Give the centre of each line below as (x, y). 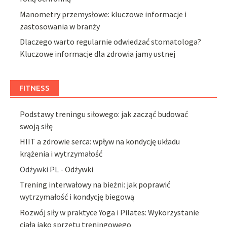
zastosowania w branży (60, 26)
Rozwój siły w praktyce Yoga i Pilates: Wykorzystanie (110, 212)
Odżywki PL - (43, 169)
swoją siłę (36, 126)
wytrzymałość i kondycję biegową (77, 197)
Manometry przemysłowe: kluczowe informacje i (103, 14)
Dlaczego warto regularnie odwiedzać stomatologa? (111, 42)
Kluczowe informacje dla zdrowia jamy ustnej (98, 54)
